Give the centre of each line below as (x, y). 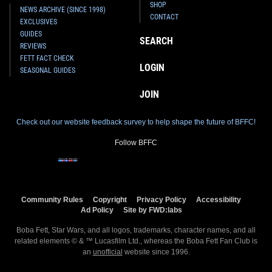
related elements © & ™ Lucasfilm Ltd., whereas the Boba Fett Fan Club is (136, 241)
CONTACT (165, 17)
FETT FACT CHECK (47, 58)
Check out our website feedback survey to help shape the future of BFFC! (136, 122)
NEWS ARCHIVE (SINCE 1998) (63, 9)
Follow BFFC (136, 142)
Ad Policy (97, 209)
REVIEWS (33, 46)
